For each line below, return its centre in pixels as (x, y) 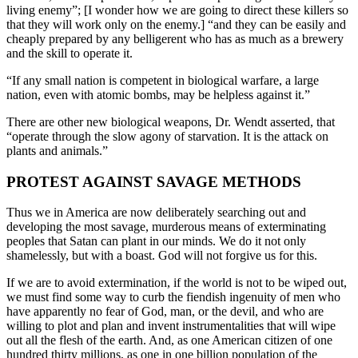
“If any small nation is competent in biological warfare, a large (163, 80)
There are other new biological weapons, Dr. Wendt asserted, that (171, 121)
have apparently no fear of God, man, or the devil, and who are (165, 312)
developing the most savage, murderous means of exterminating (166, 227)
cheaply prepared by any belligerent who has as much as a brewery (175, 38)
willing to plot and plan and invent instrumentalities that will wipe (171, 326)
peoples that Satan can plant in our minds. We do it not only (156, 241)
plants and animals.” (57, 150)
